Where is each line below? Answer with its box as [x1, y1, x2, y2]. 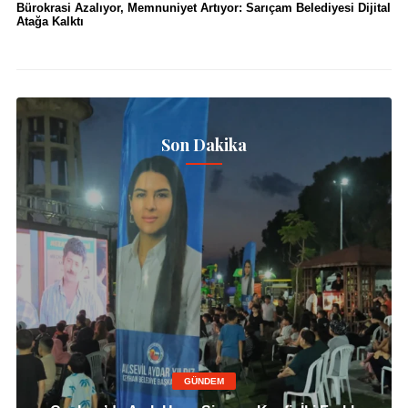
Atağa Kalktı [15, 14, 84, 28]
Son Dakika [161, 133, 247, 156]
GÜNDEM [183, 375, 224, 386]
